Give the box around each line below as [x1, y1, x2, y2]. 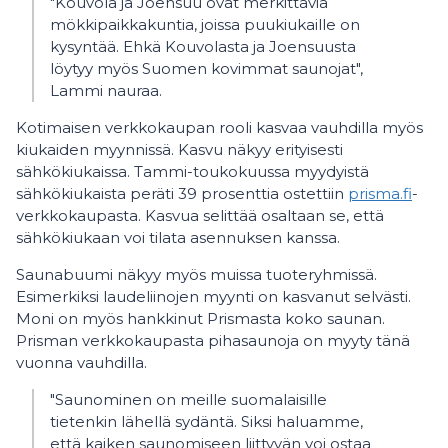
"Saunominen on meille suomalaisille [50, 390, 327, 410]
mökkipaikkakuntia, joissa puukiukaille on [50, 15, 360, 35]
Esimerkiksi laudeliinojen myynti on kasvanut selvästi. [16, 287, 411, 307]
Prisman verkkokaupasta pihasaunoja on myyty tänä [16, 331, 410, 351]
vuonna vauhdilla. [16, 353, 147, 373]
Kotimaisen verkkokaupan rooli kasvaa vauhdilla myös [16, 118, 423, 138]
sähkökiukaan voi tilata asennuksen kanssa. [16, 228, 340, 248]
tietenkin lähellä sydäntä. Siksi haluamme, [50, 412, 363, 432]
